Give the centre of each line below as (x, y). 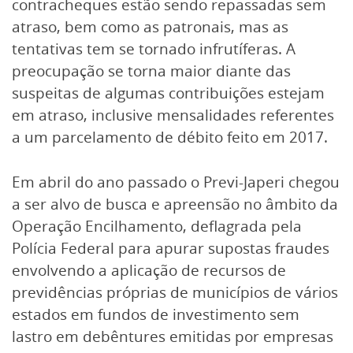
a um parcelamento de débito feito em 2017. (170, 137)
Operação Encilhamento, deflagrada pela (157, 226)
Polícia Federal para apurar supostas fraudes (171, 248)
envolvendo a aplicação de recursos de (149, 270)
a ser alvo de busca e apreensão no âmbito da (175, 204)
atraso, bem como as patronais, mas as (150, 26)
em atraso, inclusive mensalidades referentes (173, 115)
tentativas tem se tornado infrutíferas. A (154, 48)
